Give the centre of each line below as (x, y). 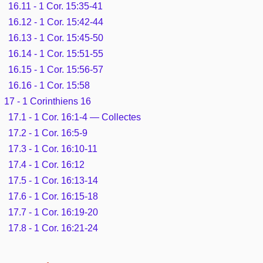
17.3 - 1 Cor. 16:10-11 (53, 149)
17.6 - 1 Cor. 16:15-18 (53, 196)
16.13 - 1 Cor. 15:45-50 (56, 38)
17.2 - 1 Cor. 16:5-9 (48, 133)
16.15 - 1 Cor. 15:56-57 (56, 69)
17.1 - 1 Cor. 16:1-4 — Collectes (75, 117)
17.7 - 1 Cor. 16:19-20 (53, 212)
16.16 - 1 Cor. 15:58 (49, 85)
